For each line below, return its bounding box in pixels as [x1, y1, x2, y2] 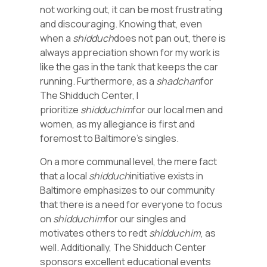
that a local [40, 169, 89, 182]
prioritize [40, 103, 81, 117]
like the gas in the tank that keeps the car [40, 60, 219, 74]
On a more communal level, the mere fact [40, 154, 218, 168]
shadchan [156, 74, 201, 88]
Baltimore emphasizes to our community [40, 183, 215, 197]
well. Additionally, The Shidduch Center [40, 240, 207, 254]
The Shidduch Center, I [40, 89, 139, 103]
